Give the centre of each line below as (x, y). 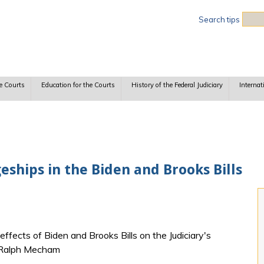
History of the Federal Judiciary (177, 85)
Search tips (219, 19)
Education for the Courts (78, 85)
